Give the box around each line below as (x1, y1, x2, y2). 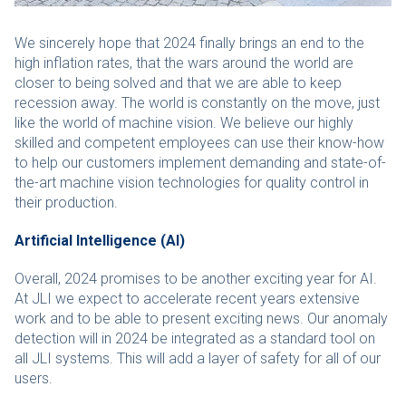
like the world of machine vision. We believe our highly (14, 114, 353, 131)
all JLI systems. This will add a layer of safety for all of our (14, 350, 381, 367)
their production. (14, 194, 118, 211)
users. (14, 370, 60, 387)
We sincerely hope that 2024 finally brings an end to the (14, 34, 364, 52)
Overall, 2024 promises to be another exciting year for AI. (14, 270, 377, 287)
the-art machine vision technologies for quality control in (14, 174, 369, 191)
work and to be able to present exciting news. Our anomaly (14, 310, 388, 327)
